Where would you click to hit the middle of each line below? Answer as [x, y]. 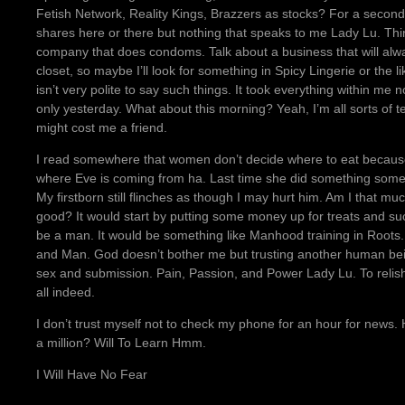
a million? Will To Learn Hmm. [121, 343]
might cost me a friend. [102, 128]
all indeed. [66, 292]
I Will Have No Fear [92, 375]
